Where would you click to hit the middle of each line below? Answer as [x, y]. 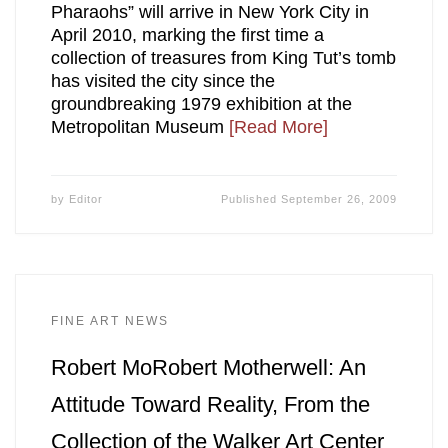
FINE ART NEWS [109, 320]
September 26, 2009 [339, 198]
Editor [85, 198]
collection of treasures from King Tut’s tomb [223, 58]
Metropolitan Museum [139, 127]
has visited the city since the [162, 81]
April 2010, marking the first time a [187, 35]
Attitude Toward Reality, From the [210, 405]
